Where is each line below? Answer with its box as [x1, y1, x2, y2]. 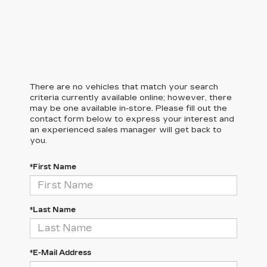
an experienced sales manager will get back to [30, 125, 222, 135]
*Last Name [30, 205, 76, 214]
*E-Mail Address [30, 248, 91, 257]
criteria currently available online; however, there [30, 92, 232, 103]
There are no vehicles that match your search [30, 82, 218, 92]
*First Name [30, 162, 76, 171]
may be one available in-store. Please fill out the [30, 103, 227, 113]
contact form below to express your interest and [30, 114, 234, 124]
